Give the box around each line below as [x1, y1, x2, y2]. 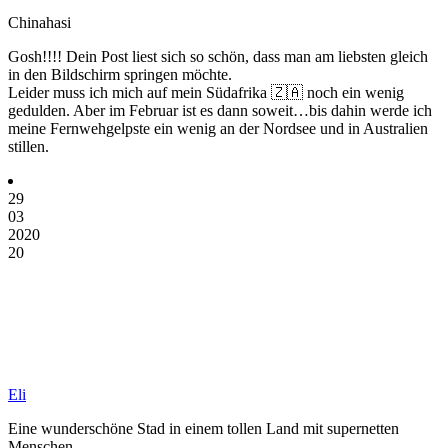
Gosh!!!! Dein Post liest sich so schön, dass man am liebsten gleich [8, 47, 428, 65]
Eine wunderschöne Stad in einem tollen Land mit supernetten [8, 419, 399, 437]
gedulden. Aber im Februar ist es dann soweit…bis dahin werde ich [8, 101, 432, 119]
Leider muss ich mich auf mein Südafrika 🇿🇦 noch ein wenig [8, 83, 404, 101]
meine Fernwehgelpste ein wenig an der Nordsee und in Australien [8, 119, 428, 137]
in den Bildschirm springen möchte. [8, 65, 232, 83]
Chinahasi [8, 13, 71, 31]
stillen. [8, 137, 49, 155]
